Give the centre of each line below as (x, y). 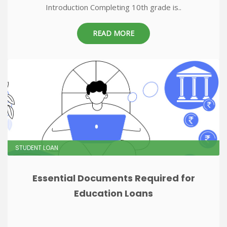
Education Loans (113, 193)
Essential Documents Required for (113, 178)
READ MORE (113, 33)
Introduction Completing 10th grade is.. (113, 7)
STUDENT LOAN (37, 148)
